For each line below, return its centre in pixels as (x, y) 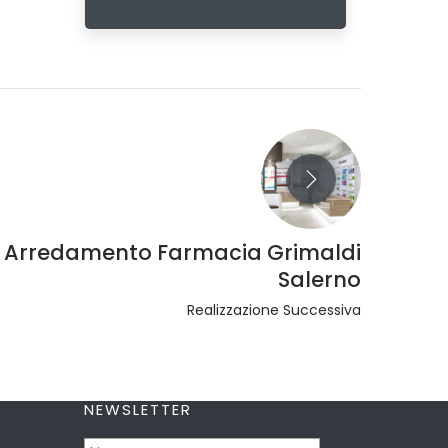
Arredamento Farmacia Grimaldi (182, 252)
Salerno (319, 279)
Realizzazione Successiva (273, 310)
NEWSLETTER (137, 409)
